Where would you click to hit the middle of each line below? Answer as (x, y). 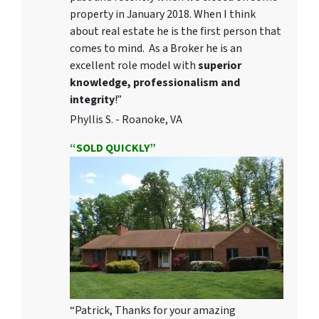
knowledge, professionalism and (155, 83)
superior (220, 66)
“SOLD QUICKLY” (113, 148)
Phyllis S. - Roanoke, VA (126, 120)
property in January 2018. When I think (163, 15)
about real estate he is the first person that (176, 32)
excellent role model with (134, 66)
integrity (92, 100)
